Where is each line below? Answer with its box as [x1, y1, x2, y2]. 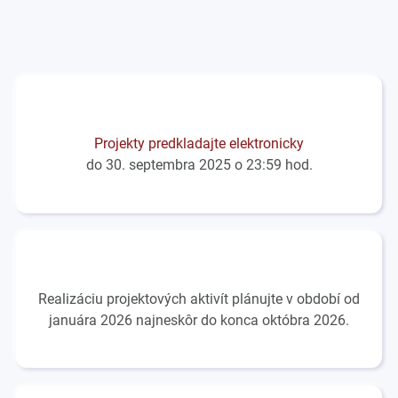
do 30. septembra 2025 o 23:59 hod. [85, 156, 313, 174]
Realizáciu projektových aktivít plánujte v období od [38, 290, 360, 307]
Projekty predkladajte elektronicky [94, 135, 304, 153]
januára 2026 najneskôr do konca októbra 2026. [49, 311, 349, 329]
